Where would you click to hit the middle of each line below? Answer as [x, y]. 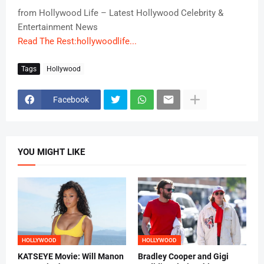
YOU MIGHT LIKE [51, 152]
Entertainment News [58, 27]
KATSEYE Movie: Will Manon [71, 257]
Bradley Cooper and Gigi [183, 257]
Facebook [71, 99]
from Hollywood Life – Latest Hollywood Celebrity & [121, 13]
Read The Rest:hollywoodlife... [77, 42]
